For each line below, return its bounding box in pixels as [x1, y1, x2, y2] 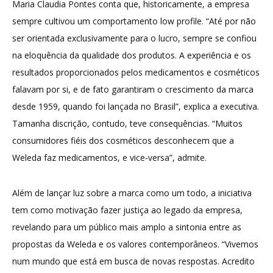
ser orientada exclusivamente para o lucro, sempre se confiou [12, 32, 257, 44]
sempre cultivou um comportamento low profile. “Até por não [12, 15, 256, 27]
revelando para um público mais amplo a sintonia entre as [12, 221, 241, 233]
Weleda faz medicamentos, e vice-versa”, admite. [12, 152, 207, 164]
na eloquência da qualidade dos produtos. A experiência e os [12, 49, 251, 62]
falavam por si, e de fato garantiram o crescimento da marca [12, 83, 253, 96]
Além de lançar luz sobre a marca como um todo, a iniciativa [12, 187, 252, 199]
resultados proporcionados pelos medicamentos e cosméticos [12, 66, 260, 79]
